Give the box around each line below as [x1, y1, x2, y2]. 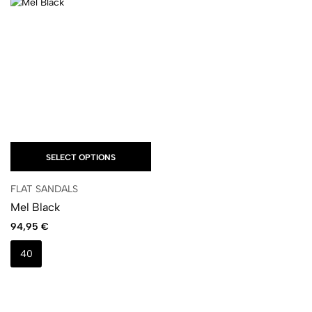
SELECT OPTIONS [45, 152, 116, 162]
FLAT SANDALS [10, 183, 78, 195]
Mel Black [10, 201, 60, 214]
